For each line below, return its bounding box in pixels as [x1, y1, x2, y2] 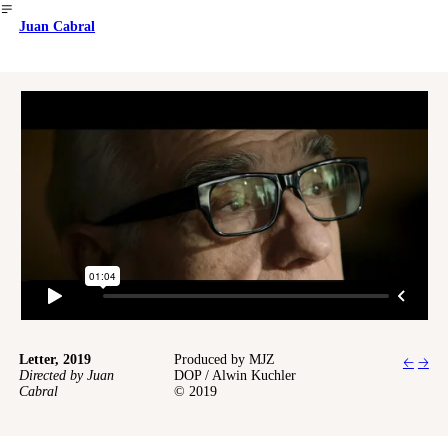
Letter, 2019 [19, 352, 92, 368]
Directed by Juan [19, 368, 115, 384]
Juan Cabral [19, 19, 96, 35]
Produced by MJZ [173, 352, 275, 368]
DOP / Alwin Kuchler [173, 368, 296, 384]
